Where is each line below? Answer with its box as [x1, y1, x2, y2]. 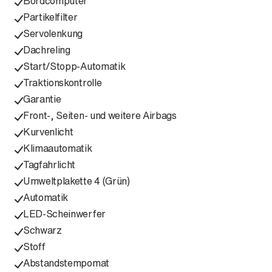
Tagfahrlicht [23, 157, 76, 172]
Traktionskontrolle [23, 75, 102, 90]
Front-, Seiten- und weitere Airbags [23, 108, 177, 123]
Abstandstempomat [23, 256, 109, 270]
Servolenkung [23, 26, 83, 41]
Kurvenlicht [23, 124, 73, 139]
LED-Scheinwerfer [23, 206, 106, 221]
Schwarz [23, 223, 62, 237]
